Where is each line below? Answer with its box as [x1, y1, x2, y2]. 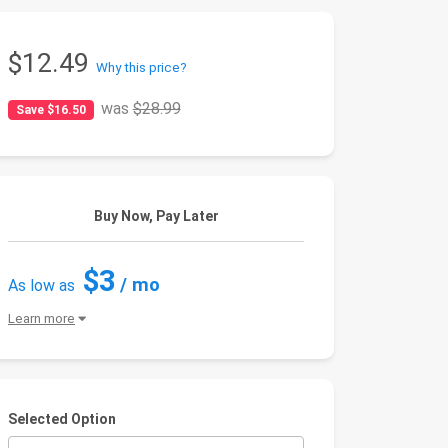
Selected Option [8, 411, 116, 427]
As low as [8, 276, 75, 295]
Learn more [8, 311, 75, 326]
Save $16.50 [15, 103, 86, 117]
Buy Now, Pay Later [93, 208, 219, 224]
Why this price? [96, 60, 187, 75]
